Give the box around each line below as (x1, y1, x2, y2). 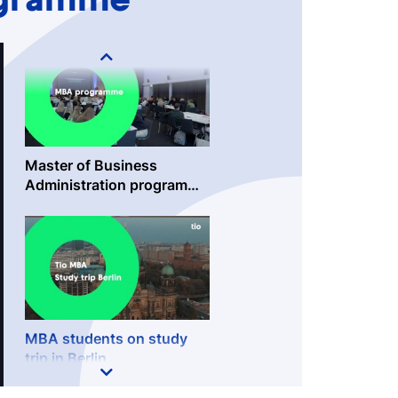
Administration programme (25, 176, 208, 194)
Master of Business (25, 156, 157, 174)
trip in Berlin (25, 349, 107, 367)
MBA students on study (25, 330, 187, 347)
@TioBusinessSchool (25, 195, 171, 213)
